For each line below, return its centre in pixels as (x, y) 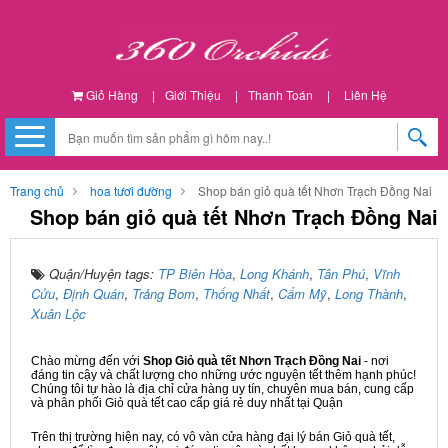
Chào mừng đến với (87, 361)
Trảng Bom (163, 293)
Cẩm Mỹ (302, 293)
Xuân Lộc (58, 313)
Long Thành (369, 293)
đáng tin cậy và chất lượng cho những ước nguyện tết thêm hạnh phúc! (223, 375)
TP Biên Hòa (195, 273)
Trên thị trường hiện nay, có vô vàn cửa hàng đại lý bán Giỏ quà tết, (213, 437)
